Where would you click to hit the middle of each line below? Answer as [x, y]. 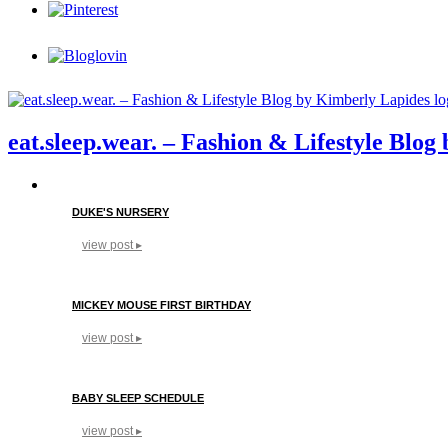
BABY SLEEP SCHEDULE [138, 397]
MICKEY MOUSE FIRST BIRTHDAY [161, 304]
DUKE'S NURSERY [120, 211]
